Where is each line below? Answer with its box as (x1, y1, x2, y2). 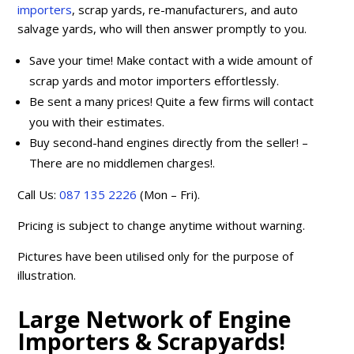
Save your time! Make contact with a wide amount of (29, 51, 313, 68)
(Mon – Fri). (140, 186, 201, 202)
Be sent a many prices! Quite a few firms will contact (29, 92, 314, 109)
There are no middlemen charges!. (29, 154, 216, 171)
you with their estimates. (29, 113, 165, 130)
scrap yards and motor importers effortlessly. (29, 72, 280, 88)
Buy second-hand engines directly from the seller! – (29, 134, 309, 150)
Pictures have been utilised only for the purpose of (17, 247, 294, 264)
